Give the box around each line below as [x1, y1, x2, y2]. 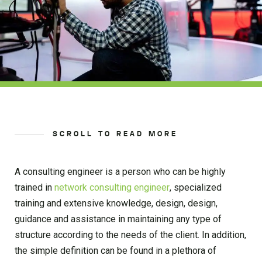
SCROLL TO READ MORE [53, 128, 178, 139]
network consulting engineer [54, 181, 170, 193]
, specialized [170, 181, 222, 193]
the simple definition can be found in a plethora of [15, 244, 216, 256]
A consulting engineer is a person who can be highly [15, 166, 226, 177]
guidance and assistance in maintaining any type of [15, 213, 222, 225]
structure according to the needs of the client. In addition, [15, 229, 246, 240]
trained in [15, 181, 54, 193]
